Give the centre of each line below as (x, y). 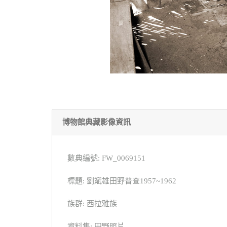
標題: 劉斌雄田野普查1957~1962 (122, 181)
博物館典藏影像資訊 (97, 122)
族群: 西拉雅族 (92, 203)
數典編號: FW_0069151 (106, 158)
